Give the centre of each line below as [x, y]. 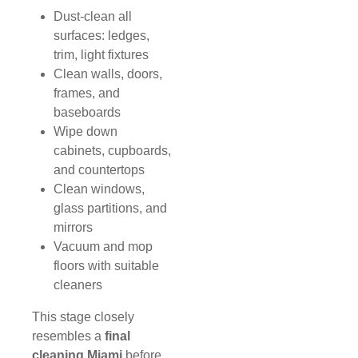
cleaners [78, 285]
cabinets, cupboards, [113, 151]
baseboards [88, 113]
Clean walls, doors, [108, 74]
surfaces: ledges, [102, 36]
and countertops [99, 170]
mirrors [74, 228]
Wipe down [86, 132]
